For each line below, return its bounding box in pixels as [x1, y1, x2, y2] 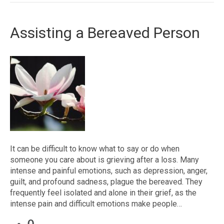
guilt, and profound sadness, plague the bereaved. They [10, 177, 202, 186]
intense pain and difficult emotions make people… [10, 199, 182, 208]
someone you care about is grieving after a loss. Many [10, 155, 199, 164]
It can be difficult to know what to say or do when [10, 144, 179, 153]
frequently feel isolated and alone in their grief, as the [10, 188, 196, 197]
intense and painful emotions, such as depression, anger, [10, 166, 207, 175]
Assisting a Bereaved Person [10, 24, 200, 41]
